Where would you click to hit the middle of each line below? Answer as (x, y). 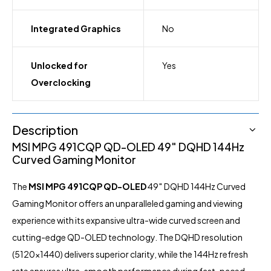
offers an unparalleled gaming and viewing (160, 204)
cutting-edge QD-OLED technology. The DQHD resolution (127, 237)
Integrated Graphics (76, 29)
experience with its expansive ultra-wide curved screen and (126, 220)
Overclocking (61, 83)
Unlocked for (59, 66)
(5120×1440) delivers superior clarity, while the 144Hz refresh (130, 254)
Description (45, 130)
